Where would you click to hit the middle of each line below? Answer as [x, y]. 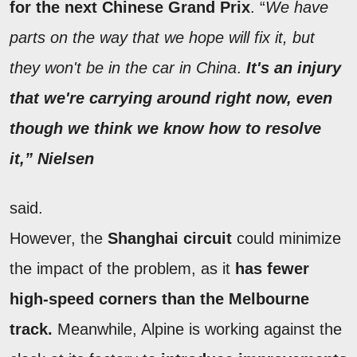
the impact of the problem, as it [122, 268]
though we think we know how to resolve [165, 128]
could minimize [286, 238]
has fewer [272, 268]
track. [31, 329]
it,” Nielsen [52, 158]
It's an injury [294, 67]
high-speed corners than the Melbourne [159, 298]
